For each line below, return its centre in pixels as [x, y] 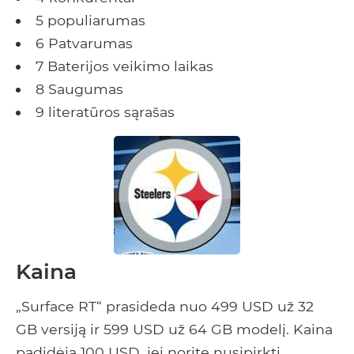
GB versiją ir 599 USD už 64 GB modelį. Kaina [174, 330]
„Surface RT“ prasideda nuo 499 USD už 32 [165, 307]
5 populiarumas [90, 21]
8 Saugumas [79, 89]
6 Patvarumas [84, 43]
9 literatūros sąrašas [105, 112]
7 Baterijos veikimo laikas [124, 66]
